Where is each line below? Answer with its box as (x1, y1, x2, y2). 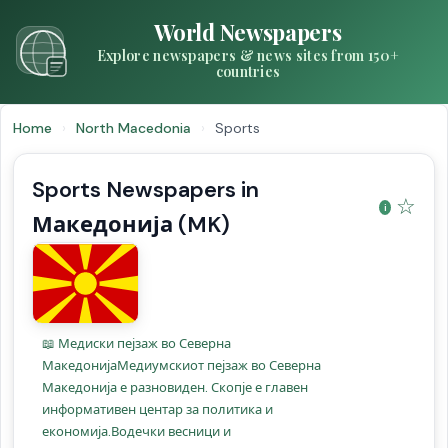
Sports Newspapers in (32, 175, 259, 204)
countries (215, 62, 281, 81)
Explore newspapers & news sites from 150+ (96, 46, 400, 65)
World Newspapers (154, 17, 342, 47)
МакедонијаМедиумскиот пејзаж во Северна (42, 357, 321, 374)
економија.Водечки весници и (42, 423, 231, 440)
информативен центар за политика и (42, 401, 273, 418)
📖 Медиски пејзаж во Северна (42, 335, 231, 352)
